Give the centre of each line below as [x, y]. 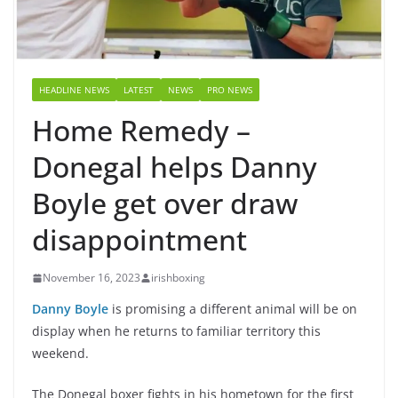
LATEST [139, 90]
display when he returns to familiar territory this [176, 331]
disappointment [139, 240]
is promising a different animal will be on [233, 309]
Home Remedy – [141, 131]
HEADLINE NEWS [74, 90]
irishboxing [178, 278]
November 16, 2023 [92, 278]
